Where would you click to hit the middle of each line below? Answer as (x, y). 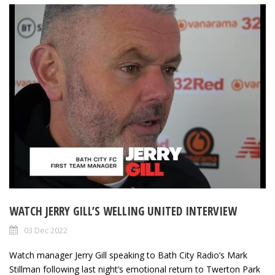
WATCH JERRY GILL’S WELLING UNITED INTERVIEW (123, 211)
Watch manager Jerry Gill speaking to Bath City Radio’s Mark (128, 255)
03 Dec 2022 (46, 230)
